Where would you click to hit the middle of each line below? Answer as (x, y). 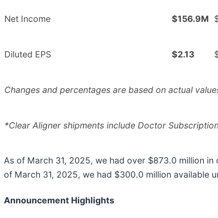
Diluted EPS (28, 54)
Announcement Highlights (59, 200)
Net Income (27, 18)
